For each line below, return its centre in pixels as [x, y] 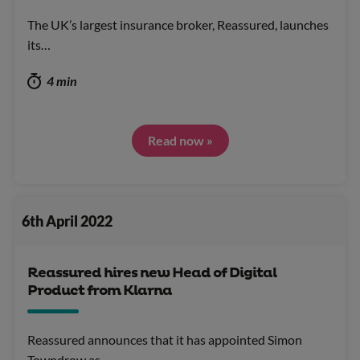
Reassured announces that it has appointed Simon [165, 340]
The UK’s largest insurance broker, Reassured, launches [178, 24]
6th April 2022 [67, 221]
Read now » [180, 140]
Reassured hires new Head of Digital [152, 274]
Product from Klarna [100, 291]
